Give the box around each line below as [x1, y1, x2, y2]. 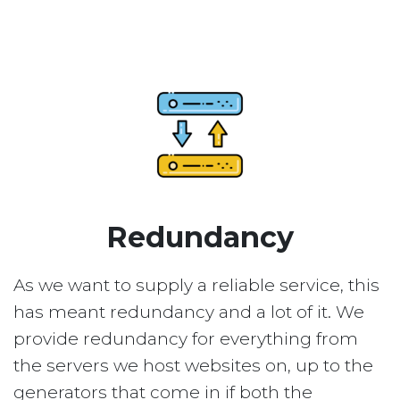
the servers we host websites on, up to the [13, 355, 373, 377]
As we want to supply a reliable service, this [13, 275, 379, 296]
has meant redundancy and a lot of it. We [13, 302, 364, 323]
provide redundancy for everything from [13, 329, 358, 350]
